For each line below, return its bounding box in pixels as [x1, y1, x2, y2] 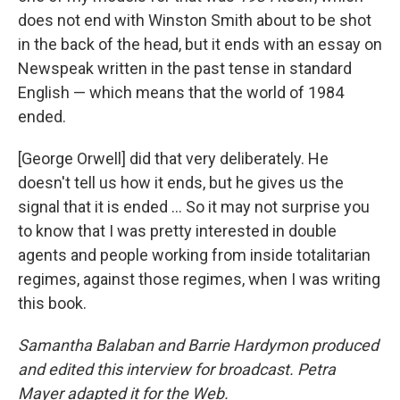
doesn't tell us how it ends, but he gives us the [18, 173, 344, 192]
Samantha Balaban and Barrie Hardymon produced [18, 336, 379, 354]
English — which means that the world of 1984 [18, 83, 344, 102]
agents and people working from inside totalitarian [18, 246, 371, 264]
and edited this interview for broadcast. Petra [18, 360, 336, 379]
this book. [18, 294, 87, 312]
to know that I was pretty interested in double [18, 221, 337, 240]
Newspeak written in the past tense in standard [18, 59, 352, 78]
